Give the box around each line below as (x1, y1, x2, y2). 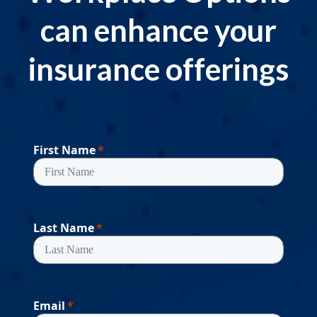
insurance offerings (28, 51, 289, 88)
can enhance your (40, 12, 277, 49)
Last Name (33, 220, 94, 236)
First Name (33, 142, 96, 158)
